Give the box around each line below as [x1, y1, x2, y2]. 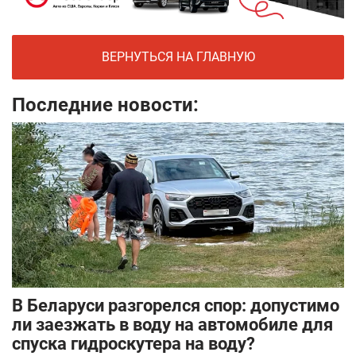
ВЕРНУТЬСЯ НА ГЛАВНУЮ [101, 48, 255, 64]
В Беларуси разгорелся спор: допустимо [12, 295, 339, 315]
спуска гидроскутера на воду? [12, 333, 255, 354]
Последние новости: [12, 93, 199, 116]
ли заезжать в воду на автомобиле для [12, 314, 333, 335]
